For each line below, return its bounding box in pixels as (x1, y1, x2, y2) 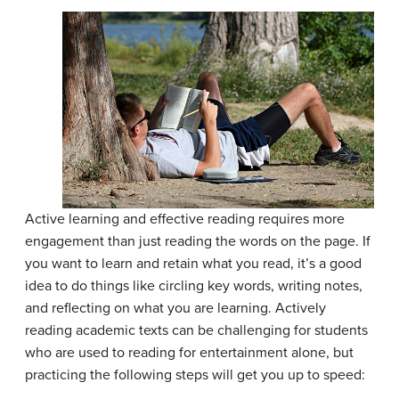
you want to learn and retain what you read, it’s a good (25, 254, 362, 273)
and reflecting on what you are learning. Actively (25, 298, 326, 317)
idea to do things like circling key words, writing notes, (25, 276, 362, 295)
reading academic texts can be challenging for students (25, 321, 368, 339)
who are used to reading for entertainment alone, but (25, 343, 354, 362)
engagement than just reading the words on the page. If (25, 232, 370, 250)
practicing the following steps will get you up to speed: (25, 365, 365, 384)
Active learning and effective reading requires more (25, 209, 345, 228)
